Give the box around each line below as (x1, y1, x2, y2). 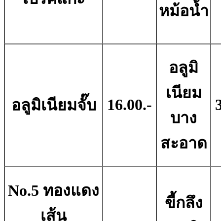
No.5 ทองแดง (8, 182, 99, 200)
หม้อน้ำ (158, 2, 209, 20)
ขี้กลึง (164, 194, 203, 212)
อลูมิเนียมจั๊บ (11, 96, 96, 114)
